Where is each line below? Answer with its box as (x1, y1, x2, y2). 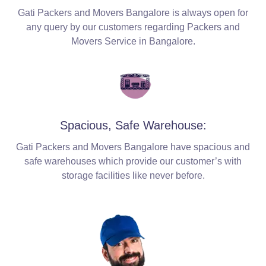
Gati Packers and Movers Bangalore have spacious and (16, 141, 250, 152)
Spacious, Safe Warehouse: (59, 118, 207, 132)
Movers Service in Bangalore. (71, 36, 195, 46)
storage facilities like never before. (61, 170, 205, 180)
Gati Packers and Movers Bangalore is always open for (18, 7, 248, 18)
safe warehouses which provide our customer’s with (24, 156, 242, 166)
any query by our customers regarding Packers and (26, 21, 240, 32)
